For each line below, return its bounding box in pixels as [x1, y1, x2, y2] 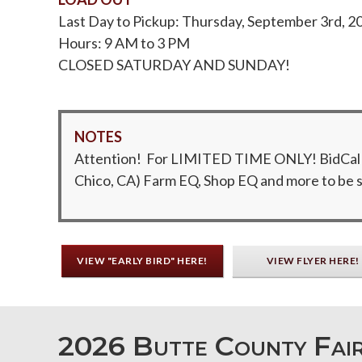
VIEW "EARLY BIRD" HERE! [77, 254, 208, 267]
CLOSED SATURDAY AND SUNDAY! [58, 55, 290, 74]
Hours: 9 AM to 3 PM [58, 33, 190, 52]
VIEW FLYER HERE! [266, 254, 360, 267]
